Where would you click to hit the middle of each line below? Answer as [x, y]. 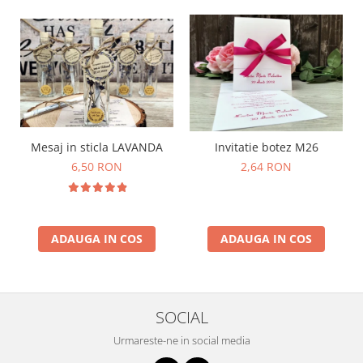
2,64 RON [266, 166]
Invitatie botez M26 [266, 147]
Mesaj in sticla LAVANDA [97, 147]
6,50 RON [97, 166]
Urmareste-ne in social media [181, 340]
